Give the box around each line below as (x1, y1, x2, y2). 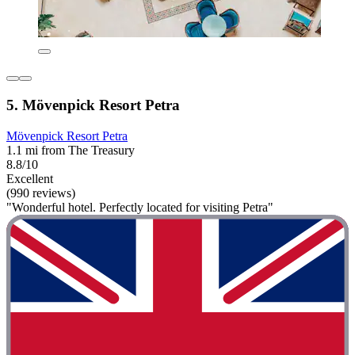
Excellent (6, 171, 53, 185)
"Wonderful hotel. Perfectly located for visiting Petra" (6, 200, 273, 214)
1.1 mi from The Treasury (6, 143, 135, 157)
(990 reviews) (6, 185, 75, 200)
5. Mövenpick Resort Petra (6, 96, 180, 113)
